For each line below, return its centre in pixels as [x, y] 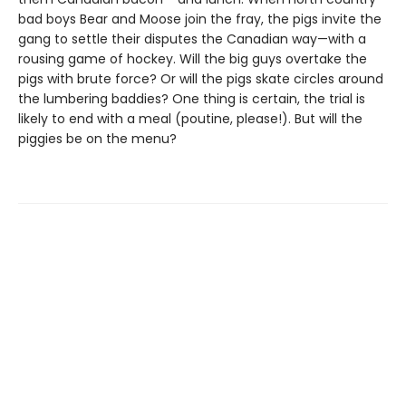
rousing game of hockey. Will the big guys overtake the [193, 59]
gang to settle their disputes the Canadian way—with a [192, 39]
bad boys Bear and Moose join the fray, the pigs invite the [200, 19]
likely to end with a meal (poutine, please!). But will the [190, 119]
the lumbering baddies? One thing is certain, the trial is [192, 99]
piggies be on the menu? [97, 139]
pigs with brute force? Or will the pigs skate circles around [201, 79]
